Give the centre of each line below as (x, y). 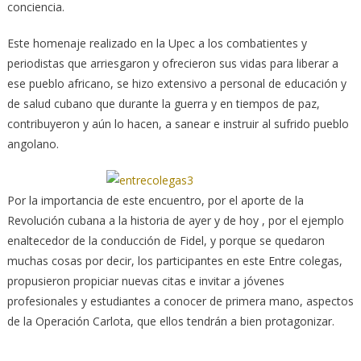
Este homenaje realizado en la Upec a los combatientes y (157, 43)
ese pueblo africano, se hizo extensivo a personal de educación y (176, 83)
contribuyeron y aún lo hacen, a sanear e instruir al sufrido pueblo (178, 124)
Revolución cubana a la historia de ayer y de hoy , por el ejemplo (175, 220)
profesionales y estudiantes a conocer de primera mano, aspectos (180, 301)
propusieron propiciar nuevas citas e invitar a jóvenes (145, 281)
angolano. (33, 144)
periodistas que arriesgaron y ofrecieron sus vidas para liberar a (172, 63)
